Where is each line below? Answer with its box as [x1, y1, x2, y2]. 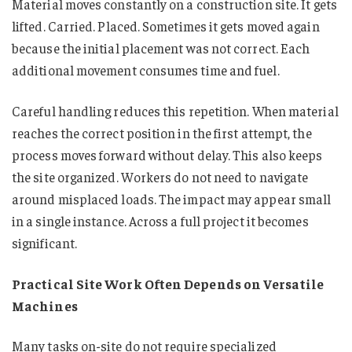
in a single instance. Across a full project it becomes [12, 211, 309, 229]
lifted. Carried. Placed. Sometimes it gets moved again [12, 17, 320, 35]
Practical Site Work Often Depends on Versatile [12, 274, 324, 292]
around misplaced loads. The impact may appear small [12, 189, 332, 207]
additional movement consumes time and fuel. [12, 61, 280, 79]
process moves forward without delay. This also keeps [12, 145, 323, 163]
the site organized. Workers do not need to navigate [12, 167, 309, 185]
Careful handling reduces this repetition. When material [12, 101, 339, 119]
